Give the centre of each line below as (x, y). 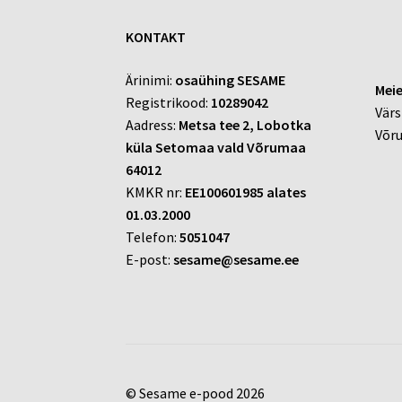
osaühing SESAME (231, 79)
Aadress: (153, 124)
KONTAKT (156, 36)
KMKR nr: (156, 192)
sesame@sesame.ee (236, 259)
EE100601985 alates (246, 192)
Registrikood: (169, 102)
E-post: (150, 259)
